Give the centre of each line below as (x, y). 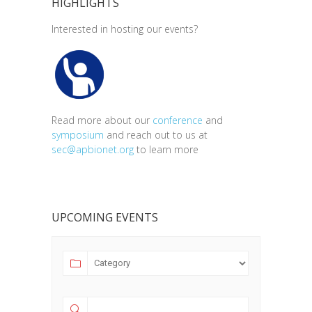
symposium (78, 134)
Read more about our (102, 120)
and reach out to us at (156, 134)
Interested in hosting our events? (125, 29)
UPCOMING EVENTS (105, 217)
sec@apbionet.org (93, 149)
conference (178, 120)
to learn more (166, 149)
